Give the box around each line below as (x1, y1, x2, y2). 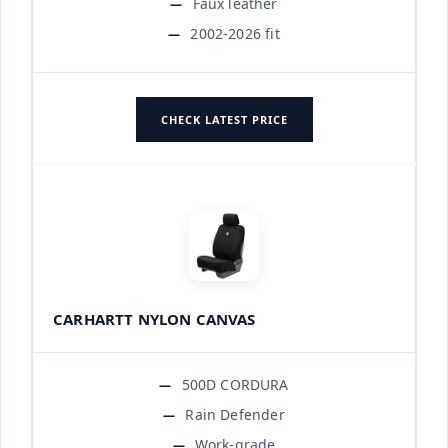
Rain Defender (185, 404, 285, 424)
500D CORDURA (181, 374, 289, 394)
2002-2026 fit (190, 23, 280, 43)
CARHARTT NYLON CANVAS (53, 308, 256, 329)
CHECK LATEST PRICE (160, 111, 288, 127)
